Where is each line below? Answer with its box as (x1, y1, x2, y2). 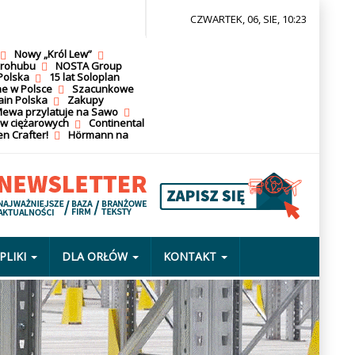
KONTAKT (162, 248, 216, 264)
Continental (88, 116, 144, 131)
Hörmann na (67, 127, 128, 142)
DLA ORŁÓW (61, 248, 128, 264)
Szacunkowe (71, 81, 134, 96)
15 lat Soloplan (48, 70, 120, 85)
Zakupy (67, 93, 104, 108)
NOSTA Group (55, 58, 122, 73)
